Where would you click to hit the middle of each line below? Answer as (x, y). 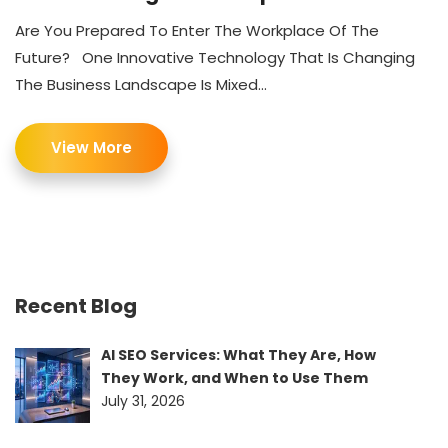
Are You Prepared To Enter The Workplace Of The (197, 31)
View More (91, 148)
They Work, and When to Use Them (234, 378)
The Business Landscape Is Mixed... (141, 85)
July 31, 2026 (142, 401)
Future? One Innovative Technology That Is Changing (215, 58)
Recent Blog (76, 306)
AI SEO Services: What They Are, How (238, 355)
